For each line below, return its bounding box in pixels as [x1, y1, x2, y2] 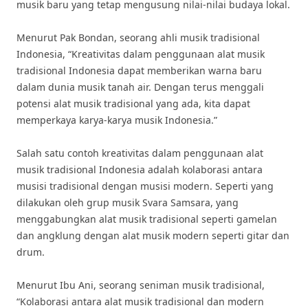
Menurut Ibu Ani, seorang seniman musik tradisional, [16, 278, 265, 291]
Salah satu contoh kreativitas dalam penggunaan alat [16, 146, 263, 159]
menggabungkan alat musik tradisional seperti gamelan [16, 212, 277, 225]
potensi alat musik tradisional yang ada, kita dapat [16, 97, 250, 110]
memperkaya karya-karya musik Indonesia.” [16, 113, 217, 126]
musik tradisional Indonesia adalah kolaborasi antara [16, 163, 263, 176]
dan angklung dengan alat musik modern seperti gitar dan [16, 229, 289, 242]
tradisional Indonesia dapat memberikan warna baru [16, 64, 262, 77]
